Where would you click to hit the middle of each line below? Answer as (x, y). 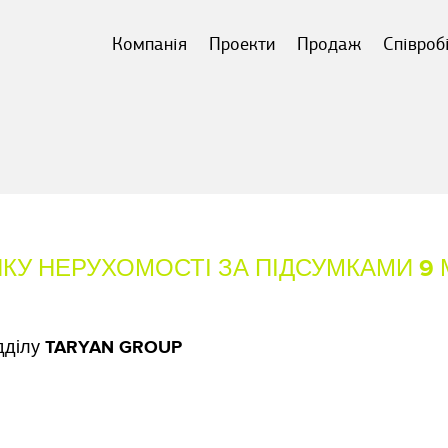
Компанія (149, 44)
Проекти (242, 44)
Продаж (329, 44)
